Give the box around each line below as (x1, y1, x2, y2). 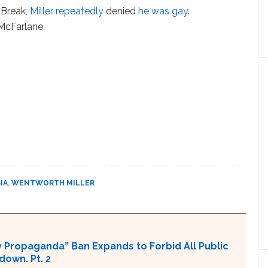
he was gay (138, 5, 188, 17)
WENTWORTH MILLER (11, 179, 95, 187)
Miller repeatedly (30, 5, 104, 17)
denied (103, 5, 139, 17)
